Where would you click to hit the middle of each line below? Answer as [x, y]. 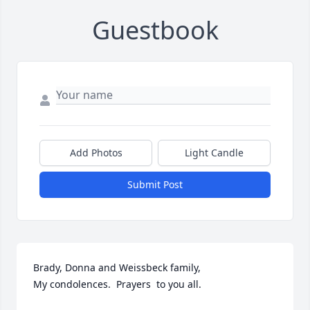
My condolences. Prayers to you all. [117, 284]
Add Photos [96, 153]
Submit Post [155, 185]
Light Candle [214, 153]
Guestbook [155, 30]
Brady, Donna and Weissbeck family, [117, 268]
